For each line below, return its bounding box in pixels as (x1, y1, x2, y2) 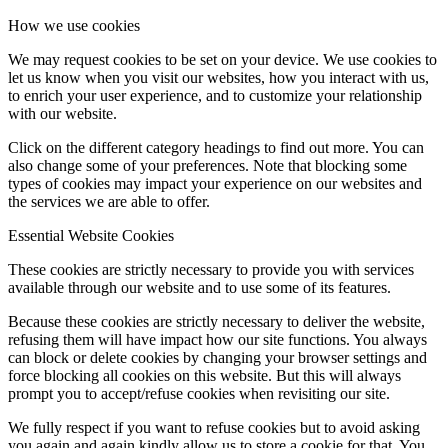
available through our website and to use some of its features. (8, 279, 391, 297)
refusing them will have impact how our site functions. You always (8, 331, 427, 349)
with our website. (8, 105, 117, 123)
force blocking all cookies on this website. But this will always (8, 367, 401, 385)
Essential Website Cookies (8, 227, 174, 245)
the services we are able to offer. (8, 193, 210, 211)
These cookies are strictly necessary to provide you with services (8, 261, 414, 279)
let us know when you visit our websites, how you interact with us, (8, 69, 429, 87)
